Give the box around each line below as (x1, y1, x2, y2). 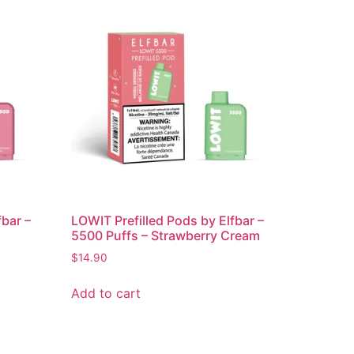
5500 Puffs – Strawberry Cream (71, 228, 261, 244)
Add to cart (71, 285, 141, 302)
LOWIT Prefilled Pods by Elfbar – (71, 213, 265, 229)
